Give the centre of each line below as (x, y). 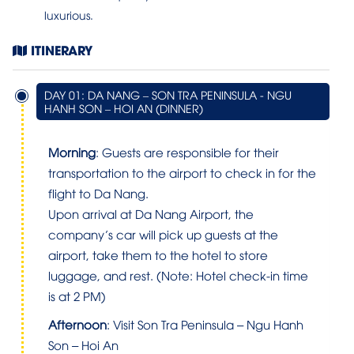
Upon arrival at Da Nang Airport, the (151, 213)
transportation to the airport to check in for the (182, 172)
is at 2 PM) (77, 296)
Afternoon (77, 324)
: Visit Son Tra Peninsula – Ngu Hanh (205, 324)
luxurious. (69, 15)
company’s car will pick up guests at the (163, 234)
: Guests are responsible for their (187, 152)
